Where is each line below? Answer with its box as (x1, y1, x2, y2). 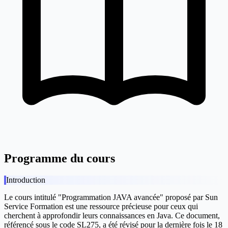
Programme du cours (4, 152, 115, 165)
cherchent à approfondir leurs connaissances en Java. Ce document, (4, 211, 220, 220)
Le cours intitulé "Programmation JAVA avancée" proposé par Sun (4, 193, 218, 202)
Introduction (6, 176, 45, 185)
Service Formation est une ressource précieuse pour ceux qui (4, 202, 198, 211)
